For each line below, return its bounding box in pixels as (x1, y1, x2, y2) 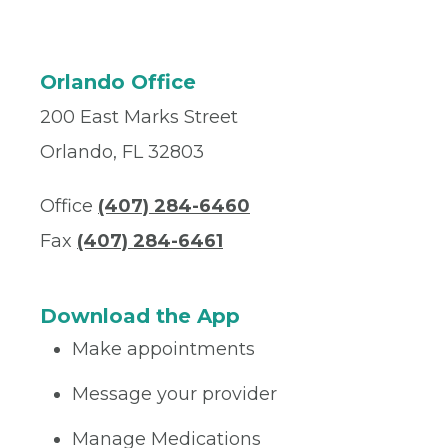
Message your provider (72, 383, 277, 406)
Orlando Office (40, 70, 196, 95)
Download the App (40, 304, 240, 329)
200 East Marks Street (40, 106, 238, 129)
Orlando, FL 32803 (40, 141, 204, 164)
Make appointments (72, 338, 255, 361)
